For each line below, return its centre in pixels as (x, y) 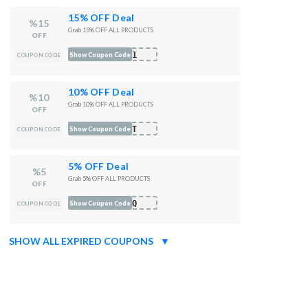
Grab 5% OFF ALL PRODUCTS (109, 178)
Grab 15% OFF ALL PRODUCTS (111, 30)
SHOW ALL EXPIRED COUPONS (81, 241)
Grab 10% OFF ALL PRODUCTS (111, 104)
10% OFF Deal (101, 92)
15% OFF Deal (101, 18)
